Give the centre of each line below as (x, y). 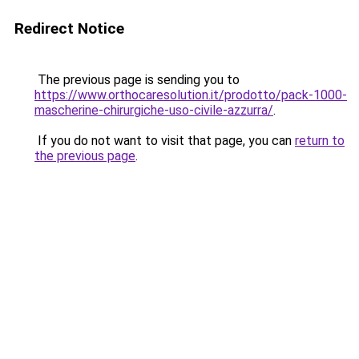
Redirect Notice (69, 28)
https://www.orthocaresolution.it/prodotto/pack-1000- (191, 95)
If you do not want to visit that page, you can (165, 141)
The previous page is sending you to (137, 80)
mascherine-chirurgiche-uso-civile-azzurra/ (154, 110)
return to (320, 141)
